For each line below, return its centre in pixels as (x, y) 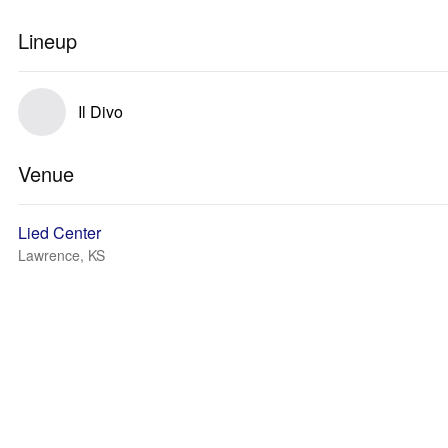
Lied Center (59, 232)
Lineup (47, 40)
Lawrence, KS (61, 255)
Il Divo (100, 111)
